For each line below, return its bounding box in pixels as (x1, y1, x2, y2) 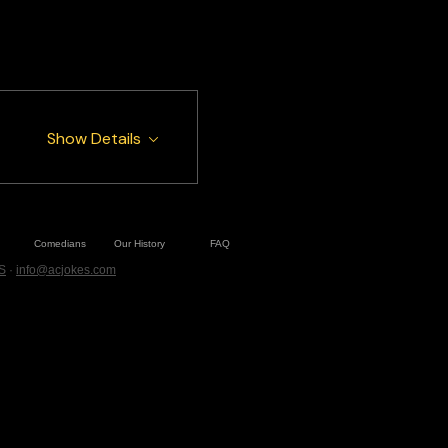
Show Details (46, 127, 141, 149)
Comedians (33, 238, 86, 249)
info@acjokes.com (16, 263, 116, 277)
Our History (114, 238, 165, 249)
